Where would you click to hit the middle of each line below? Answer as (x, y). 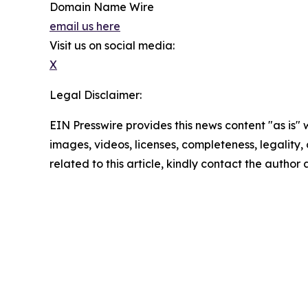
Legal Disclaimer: (96, 95)
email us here (85, 26)
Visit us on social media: (112, 45)
